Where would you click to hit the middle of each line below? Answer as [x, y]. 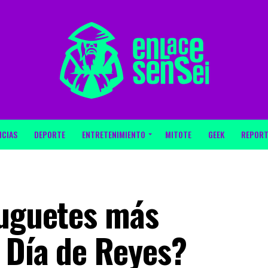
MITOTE [178, 134]
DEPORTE [50, 134]
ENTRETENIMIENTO [114, 134]
